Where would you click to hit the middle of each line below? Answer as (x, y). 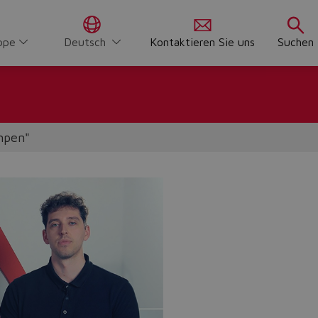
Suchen (296, 42)
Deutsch (85, 42)
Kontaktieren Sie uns (202, 42)
